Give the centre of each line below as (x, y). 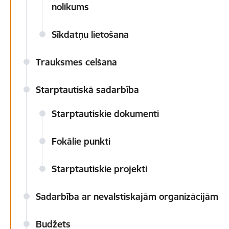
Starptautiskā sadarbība (87, 90)
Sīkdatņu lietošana (90, 35)
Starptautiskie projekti (99, 169)
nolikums (70, 7)
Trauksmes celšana (76, 62)
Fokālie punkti (81, 141)
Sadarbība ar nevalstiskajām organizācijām (127, 197)
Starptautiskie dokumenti (105, 114)
